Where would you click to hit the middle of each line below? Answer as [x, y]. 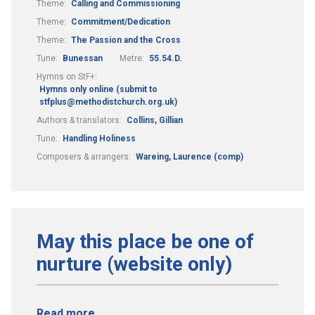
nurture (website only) [134, 264]
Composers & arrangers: [85, 156]
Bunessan [83, 58]
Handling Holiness [99, 138]
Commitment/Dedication [121, 21]
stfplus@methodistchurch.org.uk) [108, 102]
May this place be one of [145, 241]
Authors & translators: [80, 120]
